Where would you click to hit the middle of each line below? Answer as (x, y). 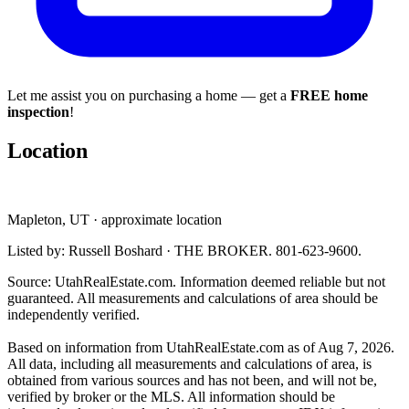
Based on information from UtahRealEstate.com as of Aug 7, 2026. (201, 348)
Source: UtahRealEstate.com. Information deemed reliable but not (196, 282)
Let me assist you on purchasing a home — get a (149, 95)
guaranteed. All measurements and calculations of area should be (193, 299)
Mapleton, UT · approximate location (115, 220)
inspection (38, 111)
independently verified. (73, 315)
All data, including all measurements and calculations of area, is (189, 364)
